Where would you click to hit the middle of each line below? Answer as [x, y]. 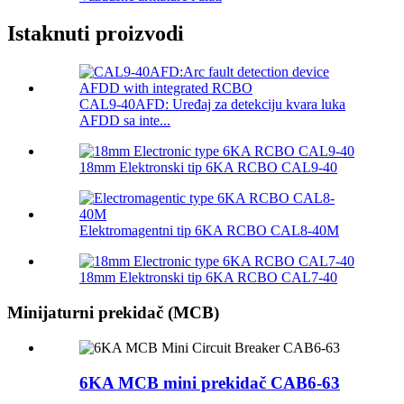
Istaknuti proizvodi [96, 34]
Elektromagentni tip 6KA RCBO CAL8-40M [209, 231]
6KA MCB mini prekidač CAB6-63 [210, 382]
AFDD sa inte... [125, 121]
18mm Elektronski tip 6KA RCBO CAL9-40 [208, 168]
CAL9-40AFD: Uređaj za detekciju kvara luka [212, 105]
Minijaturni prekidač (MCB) [113, 313]
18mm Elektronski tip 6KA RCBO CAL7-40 [208, 278]
